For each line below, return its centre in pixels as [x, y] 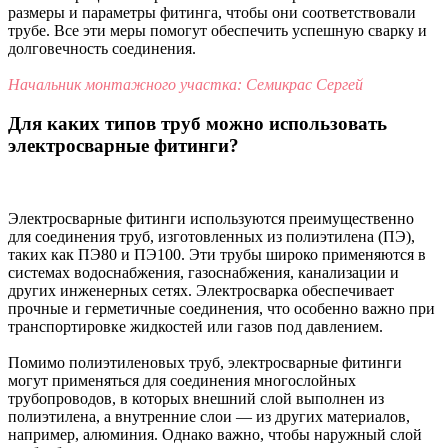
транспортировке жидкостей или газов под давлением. [195, 326]
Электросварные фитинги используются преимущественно [211, 218]
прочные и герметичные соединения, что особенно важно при [221, 308]
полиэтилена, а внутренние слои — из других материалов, [209, 416]
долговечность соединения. [102, 49]
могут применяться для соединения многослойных [182, 380]
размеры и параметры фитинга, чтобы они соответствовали [212, 13]
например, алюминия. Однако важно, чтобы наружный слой [215, 434]
